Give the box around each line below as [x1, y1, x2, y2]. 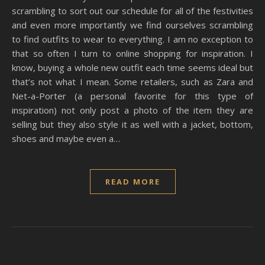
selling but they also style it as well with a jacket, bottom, [12, 118, 253, 130]
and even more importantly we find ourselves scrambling [12, 19, 253, 31]
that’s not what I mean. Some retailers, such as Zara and [12, 76, 253, 88]
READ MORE [105, 176, 160, 187]
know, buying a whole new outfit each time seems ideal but [12, 62, 253, 73]
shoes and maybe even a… [12, 132, 120, 144]
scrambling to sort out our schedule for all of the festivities [12, 5, 253, 17]
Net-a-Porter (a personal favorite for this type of [12, 90, 253, 102]
